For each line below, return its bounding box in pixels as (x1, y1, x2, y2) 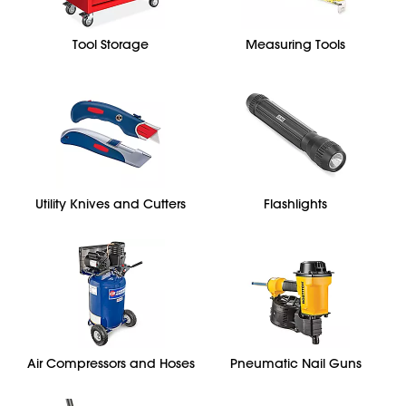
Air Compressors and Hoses (26, 355, 195, 372)
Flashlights (264, 196, 327, 212)
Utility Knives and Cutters (35, 196, 186, 212)
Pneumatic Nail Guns (229, 355, 362, 372)
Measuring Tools (246, 36, 345, 53)
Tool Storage (72, 36, 149, 53)
